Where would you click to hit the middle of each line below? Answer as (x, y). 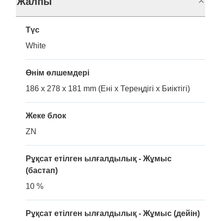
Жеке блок (46, 116)
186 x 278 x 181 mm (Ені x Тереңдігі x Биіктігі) (108, 89)
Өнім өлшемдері (57, 73)
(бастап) (42, 170)
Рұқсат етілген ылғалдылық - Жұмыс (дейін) (113, 213)
